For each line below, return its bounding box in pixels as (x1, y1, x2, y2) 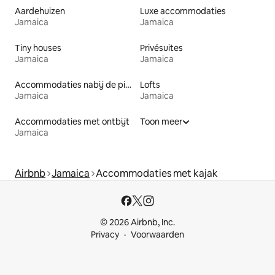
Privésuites (140, 42, 183, 54)
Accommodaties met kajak (96, 167, 218, 180)
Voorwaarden (131, 229, 184, 241)
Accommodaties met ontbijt (15, 116, 130, 128)
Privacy (91, 229, 119, 241)
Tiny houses (15, 42, 61, 54)
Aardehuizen (15, 6, 65, 17)
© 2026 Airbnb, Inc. (100, 217, 175, 228)
